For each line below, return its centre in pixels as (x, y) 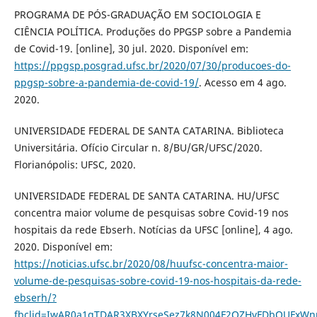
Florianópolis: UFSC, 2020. (75, 164)
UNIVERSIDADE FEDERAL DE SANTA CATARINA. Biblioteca (149, 130)
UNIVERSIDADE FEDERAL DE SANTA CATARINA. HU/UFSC (146, 195)
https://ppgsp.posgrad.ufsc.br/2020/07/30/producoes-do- (152, 65)
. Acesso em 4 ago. (242, 82)
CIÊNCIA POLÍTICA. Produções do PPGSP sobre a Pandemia (152, 31)
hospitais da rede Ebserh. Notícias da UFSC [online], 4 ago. (153, 229)
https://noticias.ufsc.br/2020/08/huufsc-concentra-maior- (151, 263)
